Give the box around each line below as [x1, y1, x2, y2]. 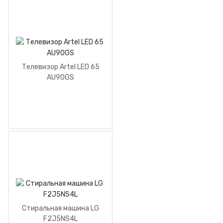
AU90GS [47, 73, 74, 82]
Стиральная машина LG [22, 204, 99, 213]
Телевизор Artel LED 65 [21, 63, 100, 72]
